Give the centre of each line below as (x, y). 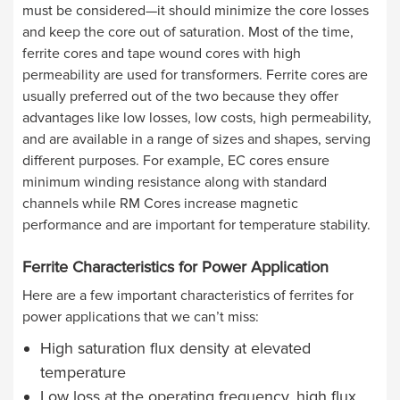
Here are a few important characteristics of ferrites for (188, 295)
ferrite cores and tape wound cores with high (162, 53)
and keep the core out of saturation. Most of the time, (188, 32)
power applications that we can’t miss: (141, 317)
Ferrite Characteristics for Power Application (175, 267)
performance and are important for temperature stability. (196, 225)
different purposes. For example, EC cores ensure (176, 160)
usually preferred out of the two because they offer (180, 96)
